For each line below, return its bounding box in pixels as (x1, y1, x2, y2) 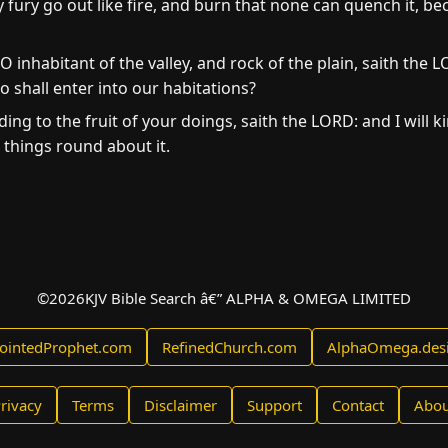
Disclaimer (144, 395, 217, 415)
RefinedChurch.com (162, 337, 297, 357)
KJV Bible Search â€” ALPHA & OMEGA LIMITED (85, 288, 411, 308)
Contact (332, 395, 384, 415)
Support (247, 395, 302, 415)
